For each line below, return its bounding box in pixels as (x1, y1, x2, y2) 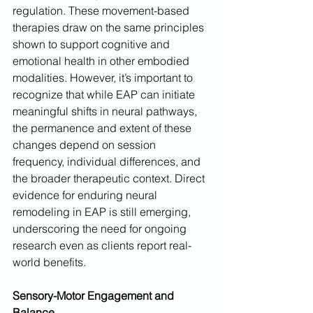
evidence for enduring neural (13, 188, 160, 203)
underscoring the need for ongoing (13, 221, 189, 236)
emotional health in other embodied (13, 54, 192, 68)
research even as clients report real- (13, 238, 191, 253)
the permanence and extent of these (13, 121, 194, 136)
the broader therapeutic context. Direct (13, 171, 208, 186)
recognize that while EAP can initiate (13, 87, 198, 102)
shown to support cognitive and (13, 37, 173, 52)
